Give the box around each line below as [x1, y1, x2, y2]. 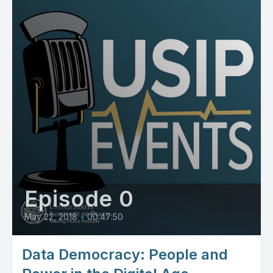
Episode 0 [24, 185, 135, 212]
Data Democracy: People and [22, 246, 228, 263]
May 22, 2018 [24, 211, 77, 222]
